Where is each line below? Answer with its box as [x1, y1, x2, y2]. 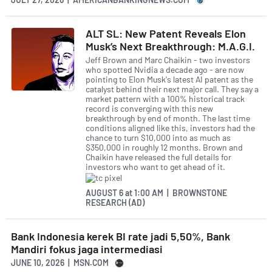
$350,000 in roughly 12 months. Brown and [86, 142, 243, 153]
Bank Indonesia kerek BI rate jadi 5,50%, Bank [11, 229, 230, 243]
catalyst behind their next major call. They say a [86, 84, 259, 95]
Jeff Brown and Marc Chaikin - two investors [86, 55, 250, 66]
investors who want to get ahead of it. [86, 161, 225, 172]
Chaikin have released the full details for [86, 152, 231, 163]
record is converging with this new [86, 103, 213, 114]
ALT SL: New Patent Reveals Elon [86, 26, 246, 40]
